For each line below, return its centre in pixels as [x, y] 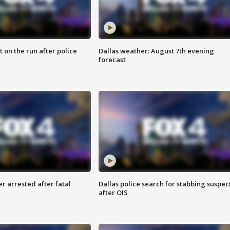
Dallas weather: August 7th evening [156, 51]
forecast [112, 60]
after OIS [113, 193]
